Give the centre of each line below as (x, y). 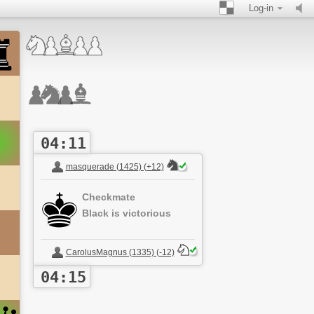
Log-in (261, 8)
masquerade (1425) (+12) (115, 167)
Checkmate (108, 197)
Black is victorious (126, 213)
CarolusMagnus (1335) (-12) (120, 252)
